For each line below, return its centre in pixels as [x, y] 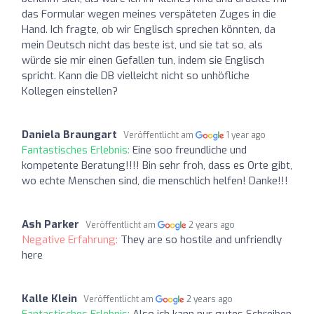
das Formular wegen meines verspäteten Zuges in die [149, 14]
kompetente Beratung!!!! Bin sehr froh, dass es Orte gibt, [157, 165]
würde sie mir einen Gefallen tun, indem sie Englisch [143, 60]
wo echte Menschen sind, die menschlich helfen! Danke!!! [155, 180]
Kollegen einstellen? [70, 91]
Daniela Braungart [69, 134]
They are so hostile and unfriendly [201, 239]
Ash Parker [50, 224]
